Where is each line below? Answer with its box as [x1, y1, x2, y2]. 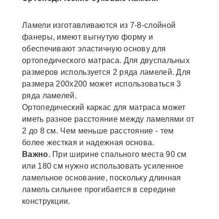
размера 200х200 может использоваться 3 [22, 79, 181, 88]
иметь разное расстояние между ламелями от [22, 114, 195, 123]
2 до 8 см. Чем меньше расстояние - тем [22, 126, 174, 135]
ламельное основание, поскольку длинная [22, 173, 181, 182]
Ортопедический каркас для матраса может [22, 103, 186, 111]
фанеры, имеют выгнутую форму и [22, 32, 153, 41]
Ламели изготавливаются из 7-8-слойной [22, 21, 176, 29]
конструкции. [22, 197, 70, 205]
